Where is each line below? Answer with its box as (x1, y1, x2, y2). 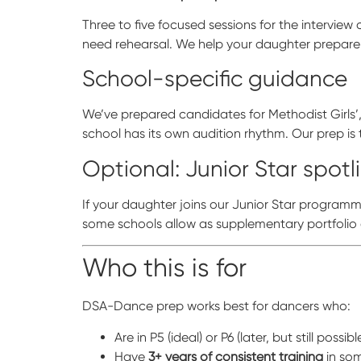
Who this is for (82, 253, 247, 284)
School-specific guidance (82, 65, 347, 93)
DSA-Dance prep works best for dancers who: (82, 298, 351, 314)
